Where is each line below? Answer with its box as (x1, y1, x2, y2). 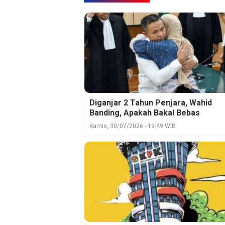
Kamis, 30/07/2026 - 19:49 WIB (89, 122, 176, 131)
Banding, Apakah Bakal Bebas (89, 107, 200, 120)
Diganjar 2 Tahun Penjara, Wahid (89, 97, 212, 109)
